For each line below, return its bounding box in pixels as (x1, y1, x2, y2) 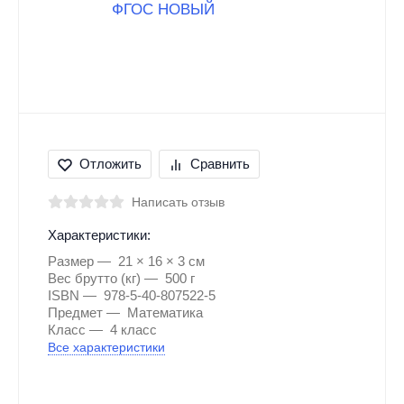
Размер (48, 253, 94, 269)
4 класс (110, 322, 157, 337)
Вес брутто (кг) (48, 271, 141, 286)
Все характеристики (48, 340, 165, 354)
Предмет (48, 305, 103, 320)
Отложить (79, 156, 142, 171)
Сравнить (190, 156, 250, 171)
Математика (127, 305, 203, 320)
